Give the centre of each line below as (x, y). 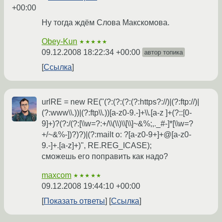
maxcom (56, 175)
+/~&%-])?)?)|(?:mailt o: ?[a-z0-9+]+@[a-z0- (116, 135)
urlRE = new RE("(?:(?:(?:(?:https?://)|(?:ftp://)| (120, 102)
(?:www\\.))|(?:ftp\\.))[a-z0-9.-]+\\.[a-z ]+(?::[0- (117, 113)
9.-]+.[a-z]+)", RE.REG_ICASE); (97, 146)
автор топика (164, 53)
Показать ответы (74, 201)
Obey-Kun (59, 42)
